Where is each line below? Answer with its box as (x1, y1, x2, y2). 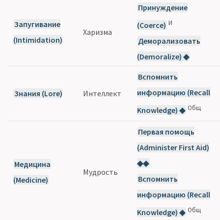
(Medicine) (13, 174, 49, 185)
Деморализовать (137, 36, 200, 46)
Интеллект (83, 88, 122, 98)
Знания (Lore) (14, 88, 62, 98)
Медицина (14, 159, 51, 169)
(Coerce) (137, 20, 166, 30)
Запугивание (14, 19, 60, 29)
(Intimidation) (13, 34, 63, 45)
